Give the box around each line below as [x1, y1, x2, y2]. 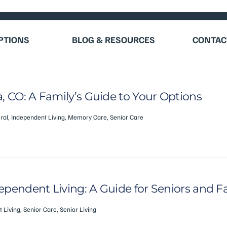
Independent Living [11, 113, 65, 121]
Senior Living [60, 205, 96, 213]
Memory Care [68, 113, 107, 121]
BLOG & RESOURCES [72, 34, 155, 45]
